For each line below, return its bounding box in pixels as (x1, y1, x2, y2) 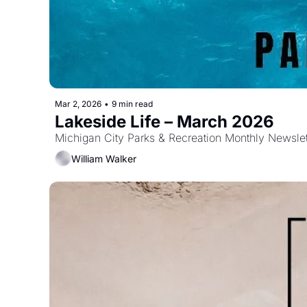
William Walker (71, 152, 136, 164)
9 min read (112, 99, 153, 109)
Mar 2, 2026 (55, 99, 101, 109)
